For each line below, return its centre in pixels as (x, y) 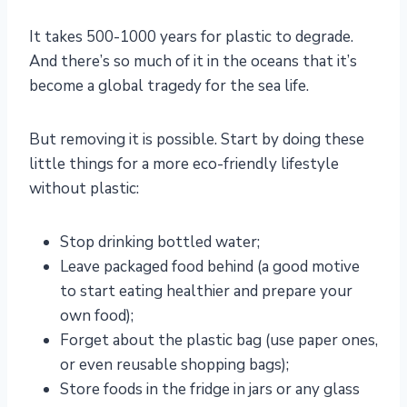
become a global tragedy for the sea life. (169, 86)
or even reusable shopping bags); (174, 365)
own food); (97, 316)
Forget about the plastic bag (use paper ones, (219, 341)
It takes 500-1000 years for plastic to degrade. (191, 37)
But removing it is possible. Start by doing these (197, 140)
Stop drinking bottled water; (160, 243)
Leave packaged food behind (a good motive (210, 267)
